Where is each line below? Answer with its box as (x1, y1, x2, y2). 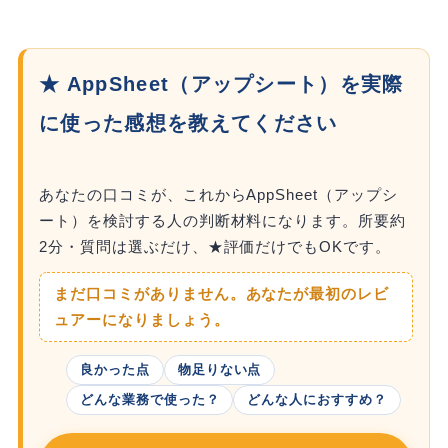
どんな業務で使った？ (79, 392, 220, 408)
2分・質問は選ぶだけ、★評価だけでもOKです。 (39, 238, 392, 256)
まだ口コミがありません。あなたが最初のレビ (54, 286, 390, 303)
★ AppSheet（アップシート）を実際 (39, 72, 404, 95)
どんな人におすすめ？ (247, 392, 388, 408)
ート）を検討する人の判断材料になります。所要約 (39, 212, 407, 230)
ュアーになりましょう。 (54, 312, 230, 329)
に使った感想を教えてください (39, 111, 338, 134)
